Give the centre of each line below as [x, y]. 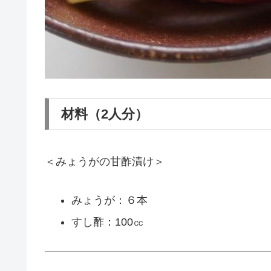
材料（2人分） [105, 114]
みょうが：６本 [109, 201]
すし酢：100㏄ [107, 222]
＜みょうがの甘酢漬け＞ [105, 161]
